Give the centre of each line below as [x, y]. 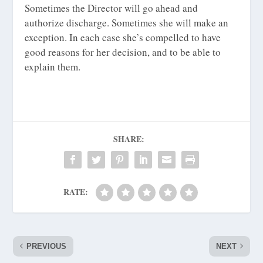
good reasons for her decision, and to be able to [123, 52]
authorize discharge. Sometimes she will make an [127, 22]
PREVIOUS [47, 246]
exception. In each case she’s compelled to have [123, 37]
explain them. [53, 66]
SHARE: [129, 139]
